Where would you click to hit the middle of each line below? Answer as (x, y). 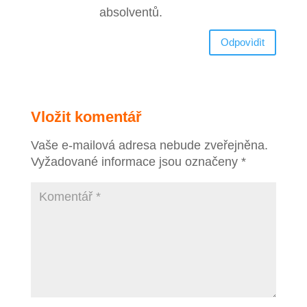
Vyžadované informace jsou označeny (136, 161)
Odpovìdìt (243, 42)
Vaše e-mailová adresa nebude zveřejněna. (149, 145)
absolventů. (131, 12)
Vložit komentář (86, 116)
